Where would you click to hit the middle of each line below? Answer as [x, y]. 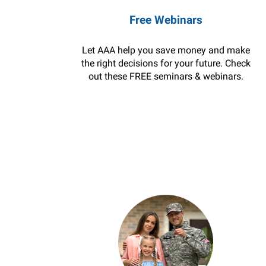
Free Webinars [166, 20]
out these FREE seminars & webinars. [166, 76]
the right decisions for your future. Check [166, 63]
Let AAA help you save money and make [166, 50]
